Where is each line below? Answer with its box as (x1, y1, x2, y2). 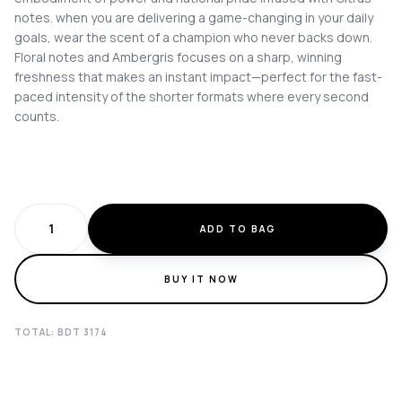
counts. (14, 108, 59, 125)
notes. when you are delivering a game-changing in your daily (14, 9, 373, 26)
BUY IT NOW (163, 272, 239, 285)
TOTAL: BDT (14, 326, 81, 338)
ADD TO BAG (200, 222, 275, 235)
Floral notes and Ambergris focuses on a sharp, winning (14, 48, 342, 66)
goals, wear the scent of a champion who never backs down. (14, 29, 372, 46)
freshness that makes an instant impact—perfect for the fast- (14, 68, 382, 85)
